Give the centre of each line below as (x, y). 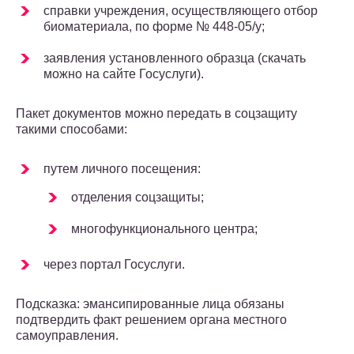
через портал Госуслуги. (114, 265)
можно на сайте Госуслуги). (124, 74)
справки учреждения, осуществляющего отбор (181, 11)
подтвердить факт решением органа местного (151, 320)
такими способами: (72, 130)
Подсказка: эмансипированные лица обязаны (150, 304)
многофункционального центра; (164, 229)
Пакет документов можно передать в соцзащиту (156, 114)
